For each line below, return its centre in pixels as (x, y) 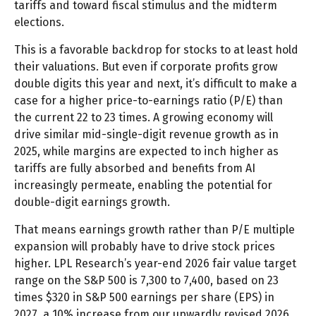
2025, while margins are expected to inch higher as (146, 152)
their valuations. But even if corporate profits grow (146, 67)
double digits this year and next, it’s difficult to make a (156, 84)
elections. (39, 23)
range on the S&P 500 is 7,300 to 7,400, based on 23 (146, 281)
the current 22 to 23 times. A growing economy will (144, 118)
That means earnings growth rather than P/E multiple (154, 230)
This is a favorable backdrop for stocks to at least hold (156, 50)
